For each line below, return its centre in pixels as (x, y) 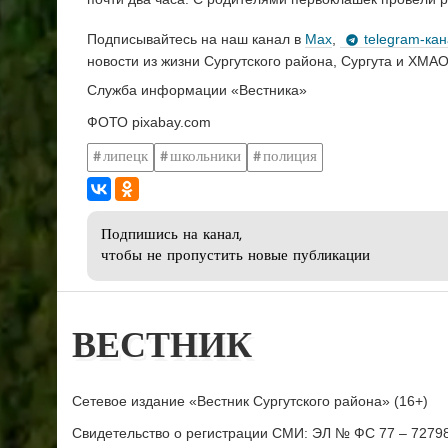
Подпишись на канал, (171, 236)
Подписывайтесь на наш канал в (196, 38)
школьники (205, 157)
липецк (125, 157)
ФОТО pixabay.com (149, 122)
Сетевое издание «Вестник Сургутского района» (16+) (250, 401)
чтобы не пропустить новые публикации (235, 257)
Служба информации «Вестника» (197, 90)
